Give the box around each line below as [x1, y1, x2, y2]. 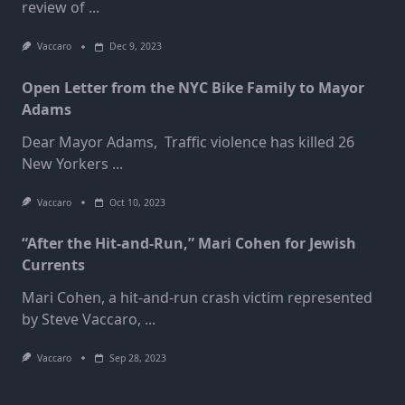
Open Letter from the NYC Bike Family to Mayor [22, 77, 364, 98]
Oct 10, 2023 [108, 195, 165, 209]
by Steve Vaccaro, [22, 308, 141, 329]
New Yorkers [22, 153, 108, 174]
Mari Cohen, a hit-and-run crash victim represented [22, 287, 372, 307]
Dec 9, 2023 [108, 40, 162, 53]
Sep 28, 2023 [108, 351, 166, 364]
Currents [22, 254, 85, 275]
